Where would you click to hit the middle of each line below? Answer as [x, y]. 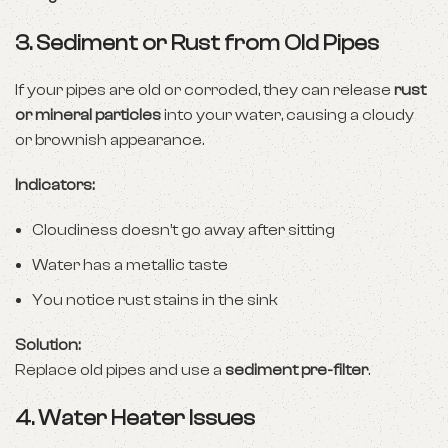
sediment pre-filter [296, 370]
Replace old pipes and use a [120, 370]
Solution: [47, 345]
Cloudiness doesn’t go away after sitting [183, 230]
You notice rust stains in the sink [155, 300]
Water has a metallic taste [130, 265]
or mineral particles [88, 115]
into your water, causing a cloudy [287, 115]
